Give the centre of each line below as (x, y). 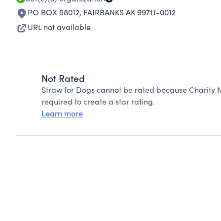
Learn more (62, 113)
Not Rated (63, 78)
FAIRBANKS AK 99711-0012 (129, 12)
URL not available (59, 27)
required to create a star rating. (98, 101)
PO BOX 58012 (54, 12)
